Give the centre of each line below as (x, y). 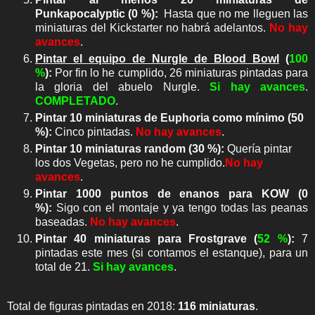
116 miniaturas (217, 306)
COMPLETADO (75, 101)
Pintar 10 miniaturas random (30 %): (130, 148)
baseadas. (63, 221)
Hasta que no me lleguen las (234, 13)
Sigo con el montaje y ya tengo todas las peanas (182, 207)
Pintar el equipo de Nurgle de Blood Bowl (157, 58)
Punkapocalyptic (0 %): (98, 13)
